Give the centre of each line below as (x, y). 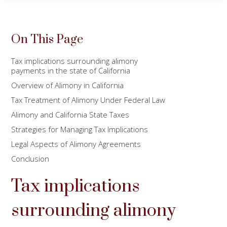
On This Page (47, 39)
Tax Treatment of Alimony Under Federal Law (88, 100)
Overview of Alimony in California (68, 85)
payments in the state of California (71, 70)
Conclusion (30, 158)
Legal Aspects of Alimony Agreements (76, 144)
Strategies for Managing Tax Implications (80, 129)
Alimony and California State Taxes (70, 114)
